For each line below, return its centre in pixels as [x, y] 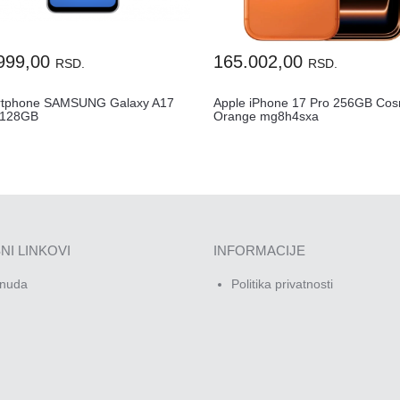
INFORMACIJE [259, 250]
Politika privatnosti [282, 283]
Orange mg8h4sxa [267, 116]
